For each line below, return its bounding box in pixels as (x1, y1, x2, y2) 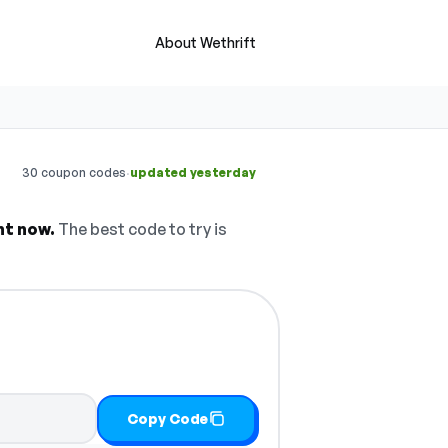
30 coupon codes (22, 165, 126, 180)
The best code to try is (55, 219, 227, 239)
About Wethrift (155, 34, 256, 51)
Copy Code (127, 409, 209, 427)
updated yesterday (130, 165, 256, 180)
